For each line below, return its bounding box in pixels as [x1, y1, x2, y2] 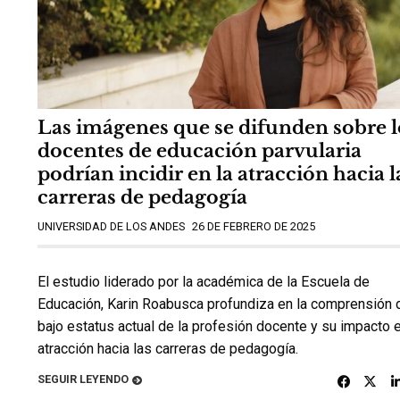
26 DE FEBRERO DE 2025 [192, 220, 315, 234]
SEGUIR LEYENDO [37, 371, 129, 386]
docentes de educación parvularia [37, 139, 362, 163]
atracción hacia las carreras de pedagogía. [37, 340, 298, 358]
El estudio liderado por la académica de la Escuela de [37, 273, 370, 291]
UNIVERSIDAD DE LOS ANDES [37, 220, 185, 234]
